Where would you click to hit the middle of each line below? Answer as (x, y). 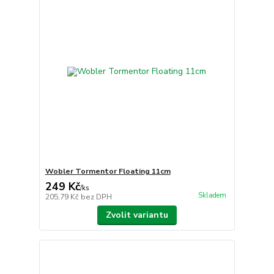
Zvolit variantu (137, 215)
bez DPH (96, 197)
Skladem (212, 195)
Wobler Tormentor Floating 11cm (108, 171)
